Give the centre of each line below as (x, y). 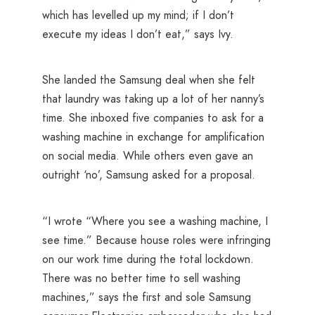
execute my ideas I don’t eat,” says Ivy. (138, 34)
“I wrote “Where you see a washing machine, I (155, 221)
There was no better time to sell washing (141, 278)
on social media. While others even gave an (148, 156)
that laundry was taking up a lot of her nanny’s (153, 99)
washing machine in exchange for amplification (153, 137)
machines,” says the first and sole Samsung (147, 297)
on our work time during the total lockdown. (148, 259)
